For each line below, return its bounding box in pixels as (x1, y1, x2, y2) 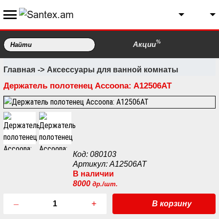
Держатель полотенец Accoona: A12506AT (3, 81, 172, 90)
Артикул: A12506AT (72, 160, 147, 168)
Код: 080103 (72, 150, 116, 158)
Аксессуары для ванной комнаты (47, 66, 178, 74)
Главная (3, 66, 35, 74)
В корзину (152, 199, 192, 208)
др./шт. (92, 180, 118, 188)
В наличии (72, 170, 114, 178)
